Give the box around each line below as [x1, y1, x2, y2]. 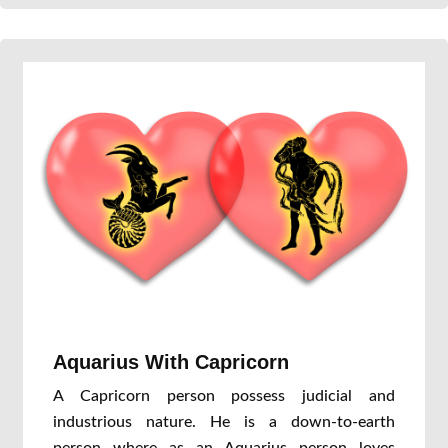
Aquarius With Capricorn [53, 351, 289, 373]
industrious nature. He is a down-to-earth [53, 414, 395, 430]
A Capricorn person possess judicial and [53, 388, 395, 404]
